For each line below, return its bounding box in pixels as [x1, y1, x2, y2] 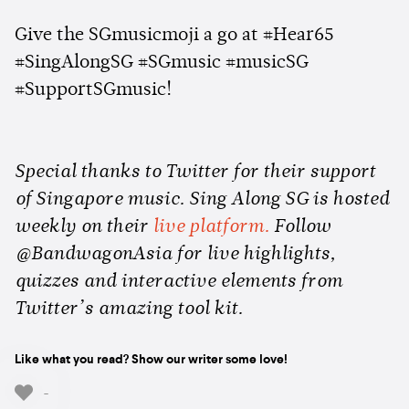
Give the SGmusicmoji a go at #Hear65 [15, 26, 334, 45]
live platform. [152, 217, 269, 236]
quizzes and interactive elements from [15, 272, 342, 291]
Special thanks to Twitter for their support [15, 163, 375, 182]
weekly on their [15, 217, 152, 236]
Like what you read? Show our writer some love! [15, 352, 288, 366]
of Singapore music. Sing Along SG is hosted [15, 190, 389, 209]
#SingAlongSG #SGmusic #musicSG [15, 53, 309, 72]
